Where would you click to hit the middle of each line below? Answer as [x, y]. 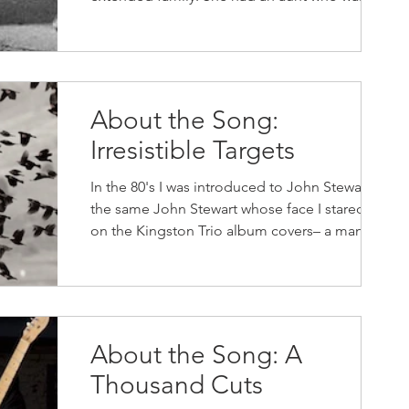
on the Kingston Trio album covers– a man [227, 231]
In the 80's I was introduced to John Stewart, [232, 187]
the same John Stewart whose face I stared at [236, 209]
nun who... [124, 18]
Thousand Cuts [177, 385]
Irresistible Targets [193, 150]
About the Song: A [196, 355]
